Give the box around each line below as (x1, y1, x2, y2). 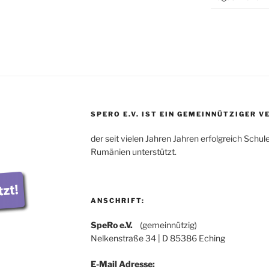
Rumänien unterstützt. (90, 147, 177, 157)
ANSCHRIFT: (90, 196, 145, 205)
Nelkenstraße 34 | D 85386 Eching (90, 233, 225, 243)
